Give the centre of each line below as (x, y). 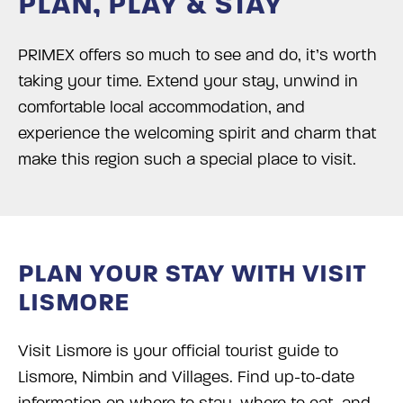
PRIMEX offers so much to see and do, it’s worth (197, 56)
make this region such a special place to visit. (187, 160)
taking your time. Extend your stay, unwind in (188, 82)
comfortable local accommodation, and (161, 108)
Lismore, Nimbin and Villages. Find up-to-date (186, 378)
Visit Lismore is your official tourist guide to (178, 352)
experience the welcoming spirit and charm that (197, 134)
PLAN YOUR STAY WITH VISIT (192, 274)
